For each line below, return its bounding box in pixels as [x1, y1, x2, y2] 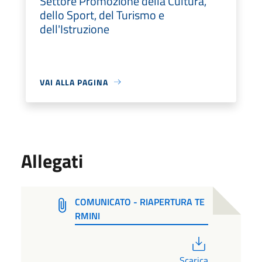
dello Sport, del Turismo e [40, 5, 164, 24]
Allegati [21, 146, 83, 175]
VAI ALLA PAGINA [40, 75, 108, 88]
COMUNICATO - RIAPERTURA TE [74, 194, 205, 209]
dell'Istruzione [40, 19, 109, 38]
